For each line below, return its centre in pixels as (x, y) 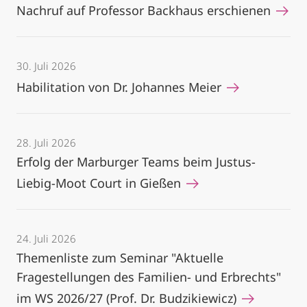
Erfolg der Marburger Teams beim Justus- (136, 162)
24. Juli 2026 (46, 238)
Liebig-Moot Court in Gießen (100, 183)
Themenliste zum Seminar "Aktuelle (120, 258)
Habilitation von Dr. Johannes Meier (121, 87)
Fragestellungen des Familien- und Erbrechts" (149, 277)
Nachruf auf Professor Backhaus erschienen (145, 10)
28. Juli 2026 (46, 143)
